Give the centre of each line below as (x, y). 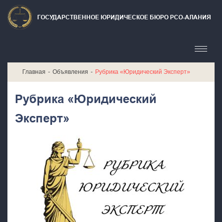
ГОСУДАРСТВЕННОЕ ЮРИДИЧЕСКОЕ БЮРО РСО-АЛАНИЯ (124, 17)
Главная (34, 72)
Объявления (70, 72)
